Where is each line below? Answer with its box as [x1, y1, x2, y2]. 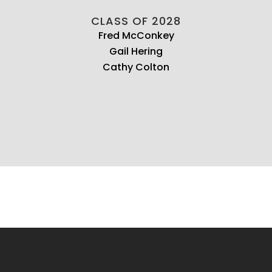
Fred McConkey [98, 28, 174, 42]
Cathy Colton [103, 59, 169, 74]
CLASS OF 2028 [91, 13, 181, 29]
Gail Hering [109, 44, 163, 58]
